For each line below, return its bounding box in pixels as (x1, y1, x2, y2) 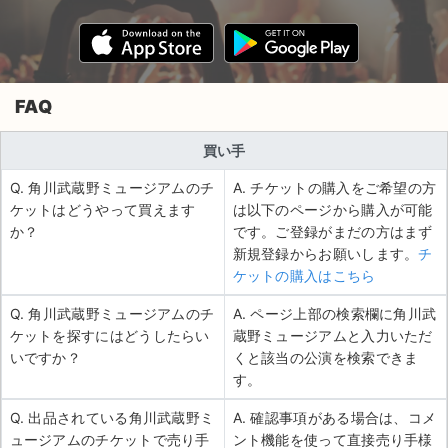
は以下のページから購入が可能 (232, 201, 433, 219)
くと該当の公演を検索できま (232, 349, 419, 367)
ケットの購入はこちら (232, 267, 376, 285)
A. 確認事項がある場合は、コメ (232, 409, 437, 427)
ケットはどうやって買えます (9, 201, 196, 219)
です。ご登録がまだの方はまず (232, 223, 433, 241)
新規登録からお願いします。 (232, 245, 419, 263)
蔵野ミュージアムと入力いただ (232, 327, 433, 345)
